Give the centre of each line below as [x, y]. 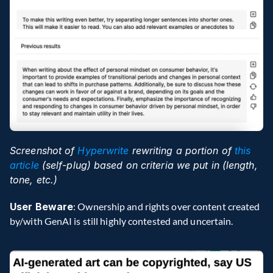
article [24, 165]
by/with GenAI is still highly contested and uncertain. [122, 221]
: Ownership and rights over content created [167, 206]
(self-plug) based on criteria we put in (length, [148, 165]
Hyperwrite [103, 150]
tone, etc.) [34, 179]
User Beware [42, 206]
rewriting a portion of [182, 150]
